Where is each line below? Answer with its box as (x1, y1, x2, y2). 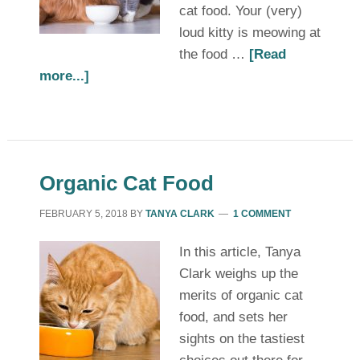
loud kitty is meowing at (178, 25, 321, 40)
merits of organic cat (178, 288, 303, 303)
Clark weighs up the (178, 266, 298, 281)
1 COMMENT (232, 208, 291, 219)
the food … (178, 47, 249, 62)
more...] (39, 68, 89, 84)
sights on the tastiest (178, 331, 305, 346)
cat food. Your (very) (178, 3, 302, 18)
